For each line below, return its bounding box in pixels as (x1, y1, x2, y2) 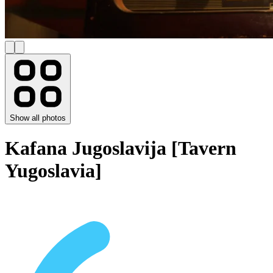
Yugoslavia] (5, 160, 102, 182)
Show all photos (10, 113, 66, 123)
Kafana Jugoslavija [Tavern (5, 137, 236, 160)
